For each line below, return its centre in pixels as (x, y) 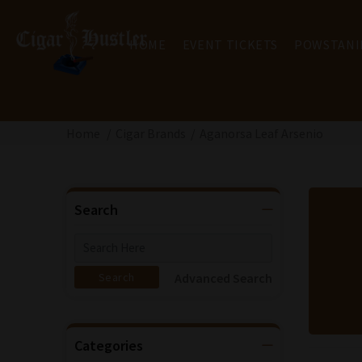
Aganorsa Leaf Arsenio (261, 133)
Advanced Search (223, 278)
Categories (109, 345)
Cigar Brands (151, 133)
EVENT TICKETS (230, 44)
